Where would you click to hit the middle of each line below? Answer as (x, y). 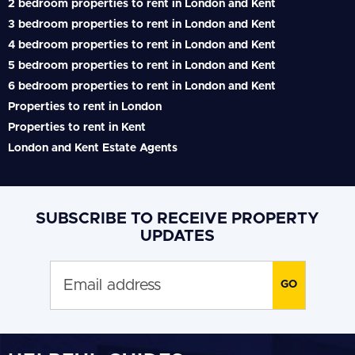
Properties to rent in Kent (77, 127)
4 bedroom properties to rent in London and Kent (142, 45)
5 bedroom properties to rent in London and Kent (142, 65)
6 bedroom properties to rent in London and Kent (142, 86)
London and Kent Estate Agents (93, 148)
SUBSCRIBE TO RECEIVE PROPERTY (177, 218)
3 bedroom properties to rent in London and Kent (142, 24)
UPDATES (177, 236)
